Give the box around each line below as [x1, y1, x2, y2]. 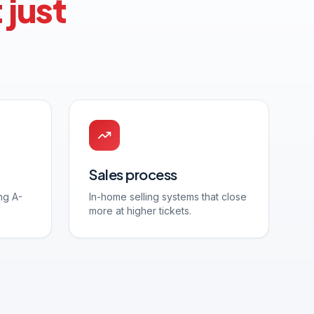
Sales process [89, 165, 177, 183]
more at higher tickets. [89, 205, 191, 217]
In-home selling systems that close [89, 191, 247, 203]
